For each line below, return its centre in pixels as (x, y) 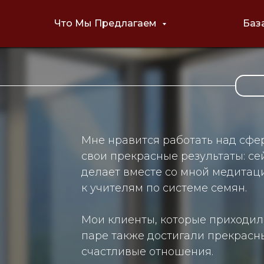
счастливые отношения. (147, 252)
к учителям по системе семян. (164, 188)
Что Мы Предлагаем (107, 23)
